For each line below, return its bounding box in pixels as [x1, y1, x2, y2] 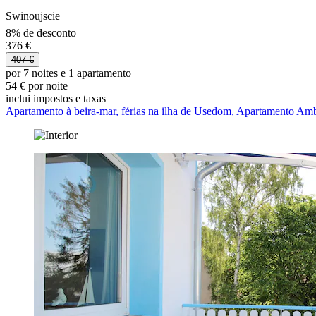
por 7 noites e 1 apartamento [6, 66, 131, 79]
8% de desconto [6, 26, 76, 39]
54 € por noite [6, 79, 68, 92]
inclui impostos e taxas [6, 92, 106, 104]
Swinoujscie [6, 10, 60, 23]
